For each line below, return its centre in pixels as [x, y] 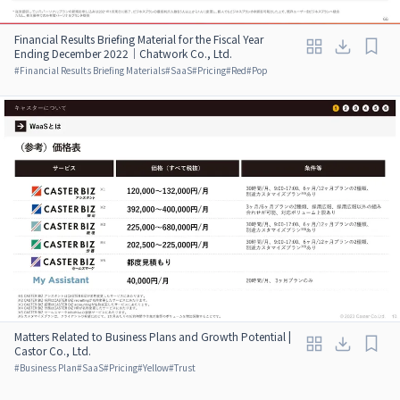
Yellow [156, 367]
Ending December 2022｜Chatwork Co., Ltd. [123, 53]
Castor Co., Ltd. [53, 350]
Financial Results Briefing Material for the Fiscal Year [139, 38]
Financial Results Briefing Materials [92, 70]
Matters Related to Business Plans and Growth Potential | [153, 336]
